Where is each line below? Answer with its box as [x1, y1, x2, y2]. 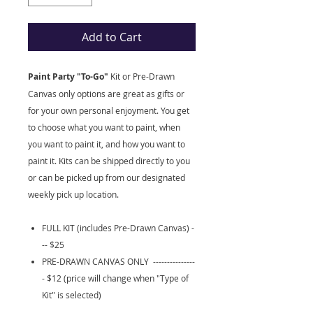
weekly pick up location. [28, 189, 119, 201]
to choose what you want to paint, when [28, 122, 180, 133]
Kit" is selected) [42, 289, 101, 301]
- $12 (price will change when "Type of [42, 272, 189, 284]
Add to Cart [82, 29, 142, 45]
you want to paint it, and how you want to [28, 138, 185, 150]
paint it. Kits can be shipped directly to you [28, 155, 190, 167]
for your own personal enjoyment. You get [28, 105, 189, 117]
